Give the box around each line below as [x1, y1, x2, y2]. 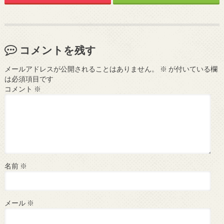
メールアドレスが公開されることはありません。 [4, 65, 158, 73]
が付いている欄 [166, 65, 217, 73]
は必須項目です [4, 75, 53, 83]
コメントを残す [19, 43, 96, 56]
